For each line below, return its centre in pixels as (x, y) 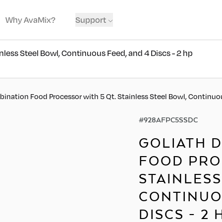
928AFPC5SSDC (171, 120)
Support (91, 20)
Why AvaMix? (30, 20)
